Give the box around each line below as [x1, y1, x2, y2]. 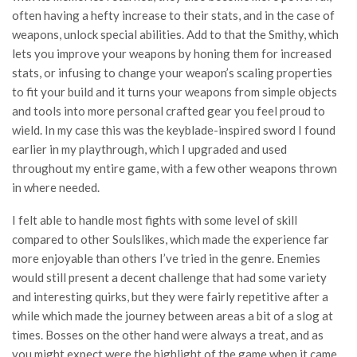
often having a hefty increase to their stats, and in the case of [12, 8, 335, 23]
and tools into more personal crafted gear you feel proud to [12, 104, 325, 119]
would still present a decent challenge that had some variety [12, 270, 327, 285]
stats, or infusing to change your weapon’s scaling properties [12, 65, 332, 80]
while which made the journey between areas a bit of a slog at [12, 308, 333, 324]
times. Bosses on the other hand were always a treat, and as [12, 328, 324, 343]
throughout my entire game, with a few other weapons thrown [12, 161, 337, 176]
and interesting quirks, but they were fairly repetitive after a [12, 289, 328, 304]
